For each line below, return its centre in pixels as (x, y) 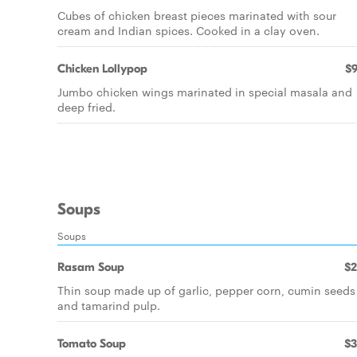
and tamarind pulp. (109, 305)
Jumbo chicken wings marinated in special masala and (205, 92)
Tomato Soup (92, 343)
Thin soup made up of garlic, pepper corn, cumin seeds (206, 290)
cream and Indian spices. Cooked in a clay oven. (188, 30)
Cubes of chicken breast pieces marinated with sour (197, 15)
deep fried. (86, 107)
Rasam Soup (91, 267)
